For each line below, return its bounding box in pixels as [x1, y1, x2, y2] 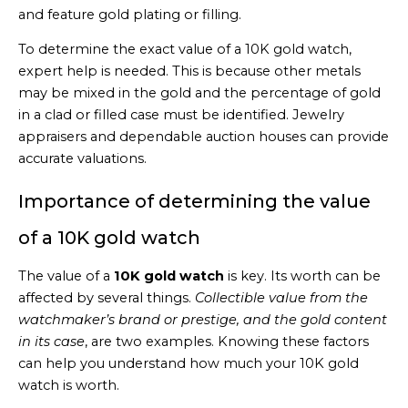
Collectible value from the [195, 290, 368, 307]
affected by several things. [18, 290, 195, 307]
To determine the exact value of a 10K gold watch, [18, 41, 352, 58]
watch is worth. [18, 377, 119, 394]
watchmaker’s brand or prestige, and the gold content [18, 311, 387, 329]
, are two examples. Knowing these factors [85, 333, 369, 351]
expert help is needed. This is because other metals [18, 63, 361, 80]
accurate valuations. [18, 150, 147, 168]
